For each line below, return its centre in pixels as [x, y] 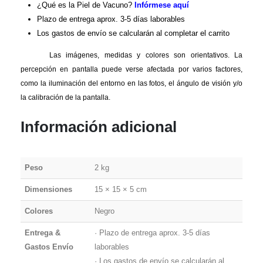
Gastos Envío [49, 247]
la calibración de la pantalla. [65, 98]
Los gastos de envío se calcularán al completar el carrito [133, 33]
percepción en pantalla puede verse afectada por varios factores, [131, 70]
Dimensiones [48, 189]
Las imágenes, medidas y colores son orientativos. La [146, 55]
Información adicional [99, 127]
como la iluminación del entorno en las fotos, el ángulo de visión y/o [131, 84]
